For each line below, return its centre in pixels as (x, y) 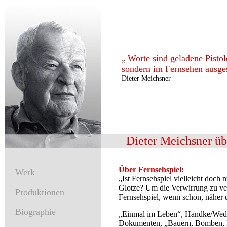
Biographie (35, 212)
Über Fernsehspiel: (151, 169)
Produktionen (40, 192)
